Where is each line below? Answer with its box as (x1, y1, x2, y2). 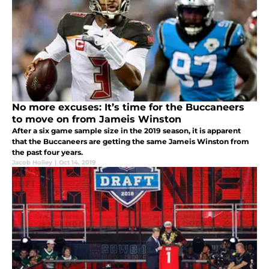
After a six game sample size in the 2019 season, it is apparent (12, 125, 241, 135)
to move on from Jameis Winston (12, 113, 181, 125)
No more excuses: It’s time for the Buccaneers (12, 101, 244, 113)
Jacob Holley (12, 158, 52, 166)
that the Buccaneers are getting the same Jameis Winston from (12, 136, 249, 146)
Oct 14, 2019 (59, 158, 95, 166)
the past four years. (12, 147, 83, 157)
